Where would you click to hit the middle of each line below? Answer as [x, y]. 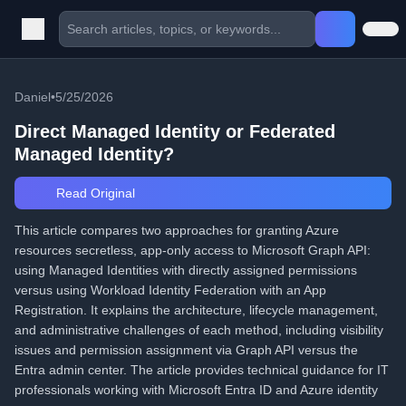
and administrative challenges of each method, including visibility [199, 330]
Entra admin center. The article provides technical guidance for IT [202, 370]
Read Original [93, 193]
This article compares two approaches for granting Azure [177, 230]
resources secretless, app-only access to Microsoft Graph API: [193, 250]
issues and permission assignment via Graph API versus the [186, 350]
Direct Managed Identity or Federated [175, 131]
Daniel [33, 97]
